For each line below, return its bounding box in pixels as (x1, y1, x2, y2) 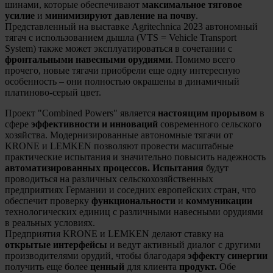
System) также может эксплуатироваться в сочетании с (5, 43, 232, 54)
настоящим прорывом (158, 107, 257, 118)
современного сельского (158, 118, 261, 129)
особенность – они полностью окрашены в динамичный (5, 76, 239, 87)
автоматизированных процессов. (5, 162, 150, 173)
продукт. (179, 261, 217, 272)
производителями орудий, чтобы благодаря (5, 250, 188, 261)
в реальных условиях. (5, 217, 95, 228)
